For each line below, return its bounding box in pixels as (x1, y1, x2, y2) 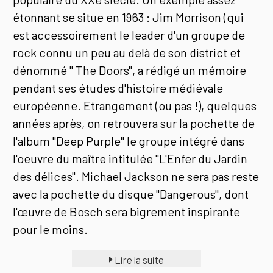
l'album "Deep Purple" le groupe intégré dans (13, 133, 245, 148)
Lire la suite (112, 253, 164, 266)
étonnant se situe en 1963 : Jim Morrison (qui (13, 9, 244, 24)
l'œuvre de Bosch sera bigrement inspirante (13, 204, 241, 219)
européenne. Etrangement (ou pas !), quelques (13, 97, 257, 113)
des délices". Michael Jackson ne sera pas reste (13, 168, 260, 183)
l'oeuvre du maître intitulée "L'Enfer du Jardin (13, 151, 248, 166)
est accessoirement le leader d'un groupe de (13, 27, 246, 42)
